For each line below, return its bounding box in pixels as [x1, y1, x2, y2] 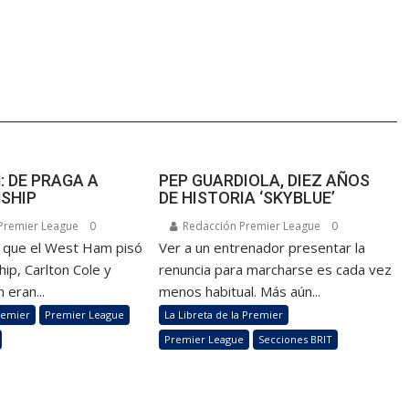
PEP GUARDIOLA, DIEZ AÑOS [159, 171, 371, 191]
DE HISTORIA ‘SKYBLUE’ [159, 188, 336, 208]
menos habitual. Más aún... [159, 282, 321, 301]
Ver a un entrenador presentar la [159, 238, 366, 257]
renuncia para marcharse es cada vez [159, 260, 393, 279]
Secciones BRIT [258, 332, 333, 347]
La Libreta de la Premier [164, 308, 284, 322]
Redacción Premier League [180, 218, 321, 235]
